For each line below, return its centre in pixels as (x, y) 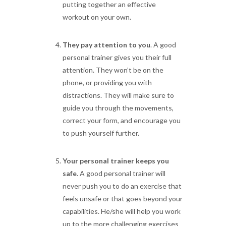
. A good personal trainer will (121, 173)
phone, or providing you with (107, 82)
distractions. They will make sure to (118, 95)
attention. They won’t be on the (113, 70)
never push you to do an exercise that (122, 186)
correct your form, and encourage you (122, 120)
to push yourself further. (101, 133)
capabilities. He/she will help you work (122, 211)
